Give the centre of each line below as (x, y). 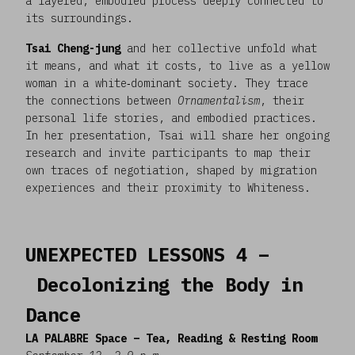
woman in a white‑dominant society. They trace (167, 83)
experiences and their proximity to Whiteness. (168, 187)
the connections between (101, 100)
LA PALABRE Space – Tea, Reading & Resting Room (171, 338)
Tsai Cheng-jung (76, 48)
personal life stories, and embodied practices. (171, 118)
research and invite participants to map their (168, 153)
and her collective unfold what (222, 48)
